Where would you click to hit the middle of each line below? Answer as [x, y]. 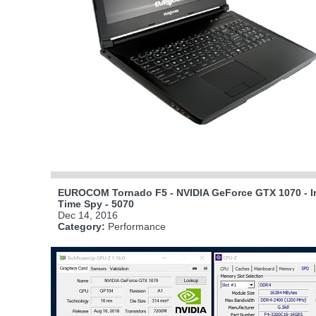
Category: [81, 227]
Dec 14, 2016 [88, 215]
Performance [135, 227]
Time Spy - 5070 [96, 204]
